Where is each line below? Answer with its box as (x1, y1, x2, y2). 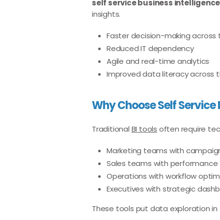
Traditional (92, 124, 132, 134)
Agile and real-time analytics (107, 56, 210, 66)
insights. (92, 9, 121, 19)
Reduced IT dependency (107, 43, 194, 54)
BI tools (131, 124, 158, 134)
